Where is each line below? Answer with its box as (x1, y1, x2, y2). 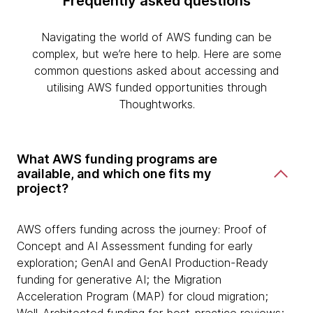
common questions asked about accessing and (34, 64, 279, 78)
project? (17, 181, 68, 196)
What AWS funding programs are (17, 152, 217, 167)
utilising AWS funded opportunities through (46, 80, 267, 95)
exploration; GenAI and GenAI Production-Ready (17, 256, 268, 270)
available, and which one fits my (17, 166, 211, 182)
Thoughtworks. (118, 97, 195, 112)
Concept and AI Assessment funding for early (17, 239, 253, 254)
